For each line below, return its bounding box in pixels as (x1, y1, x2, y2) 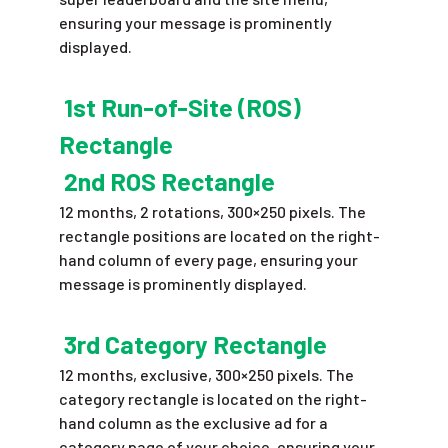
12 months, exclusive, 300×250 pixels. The (58, 365, 354, 384)
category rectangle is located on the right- (58, 389, 367, 408)
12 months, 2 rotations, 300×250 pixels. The (58, 202, 366, 221)
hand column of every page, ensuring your (58, 250, 358, 269)
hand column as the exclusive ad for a (58, 413, 328, 432)
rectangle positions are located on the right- (58, 226, 380, 245)
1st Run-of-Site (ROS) (58, 92, 301, 122)
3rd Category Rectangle (58, 329, 327, 359)
